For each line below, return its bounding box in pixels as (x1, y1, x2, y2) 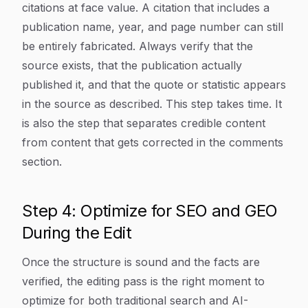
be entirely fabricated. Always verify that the (22, 39, 253, 53)
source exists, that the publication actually (22, 58, 242, 72)
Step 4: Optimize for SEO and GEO (22, 201, 278, 221)
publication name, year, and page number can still (22, 20, 283, 34)
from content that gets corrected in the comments (22, 135, 283, 149)
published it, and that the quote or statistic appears (22, 78, 286, 91)
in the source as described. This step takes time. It (22, 97, 282, 111)
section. (22, 155, 62, 168)
